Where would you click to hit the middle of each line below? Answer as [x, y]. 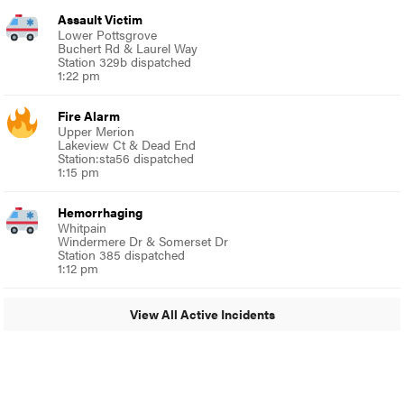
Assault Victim [101, 18]
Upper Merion [96, 130]
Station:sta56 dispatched [126, 157]
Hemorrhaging [101, 211]
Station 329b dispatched [125, 61]
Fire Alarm [89, 115]
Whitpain [83, 227]
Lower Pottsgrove [108, 34]
